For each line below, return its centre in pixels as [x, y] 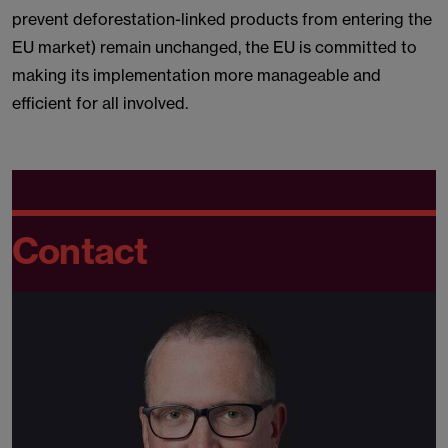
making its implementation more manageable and [196, 75]
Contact [80, 250]
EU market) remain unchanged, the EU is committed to [214, 47]
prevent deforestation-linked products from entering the [222, 19]
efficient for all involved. [100, 103]
